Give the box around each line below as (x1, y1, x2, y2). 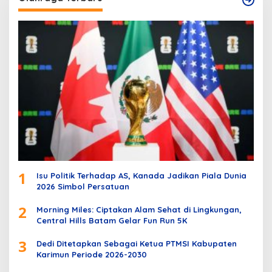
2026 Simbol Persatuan (36, 181, 129, 191)
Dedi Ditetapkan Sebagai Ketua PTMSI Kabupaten (36, 238, 237, 248)
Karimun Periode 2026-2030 (36, 249, 147, 259)
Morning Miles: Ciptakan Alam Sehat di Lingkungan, (36, 204, 242, 214)
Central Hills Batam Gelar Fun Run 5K (36, 215, 187, 225)
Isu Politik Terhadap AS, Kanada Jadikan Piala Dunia (36, 170, 246, 180)
